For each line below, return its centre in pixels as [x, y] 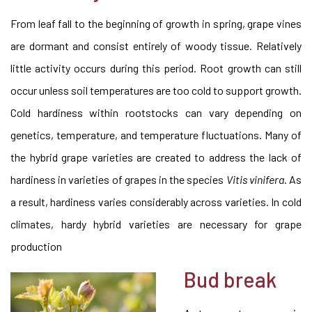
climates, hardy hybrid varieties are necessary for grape [156, 224]
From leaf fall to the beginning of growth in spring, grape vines [156, 23]
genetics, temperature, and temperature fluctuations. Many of [156, 135]
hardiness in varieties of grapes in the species [118, 179]
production [36, 246]
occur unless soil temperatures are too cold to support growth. [156, 90]
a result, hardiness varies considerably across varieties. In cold [156, 202]
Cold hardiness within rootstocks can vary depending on [156, 112]
